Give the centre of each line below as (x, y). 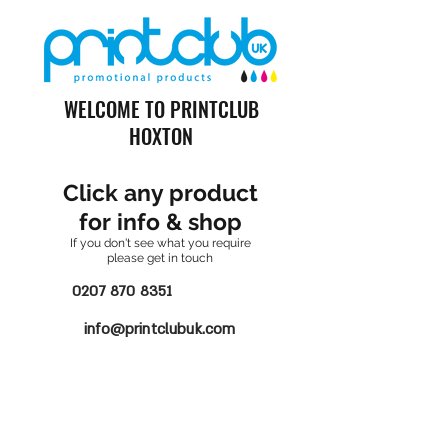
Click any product (160, 192)
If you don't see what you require (160, 243)
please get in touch (160, 258)
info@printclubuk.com (160, 329)
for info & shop (160, 221)
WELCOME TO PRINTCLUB (161, 109)
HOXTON (161, 136)
